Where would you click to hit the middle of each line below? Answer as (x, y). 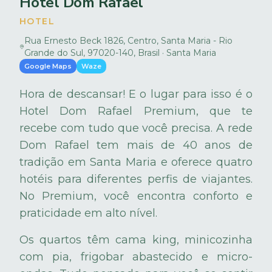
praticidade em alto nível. (88, 213)
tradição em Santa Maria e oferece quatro (136, 162)
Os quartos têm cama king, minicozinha (136, 240)
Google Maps (48, 66)
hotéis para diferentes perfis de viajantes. (136, 179)
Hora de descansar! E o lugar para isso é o (136, 94)
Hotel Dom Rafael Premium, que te (136, 111)
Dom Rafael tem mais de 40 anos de (136, 145)
